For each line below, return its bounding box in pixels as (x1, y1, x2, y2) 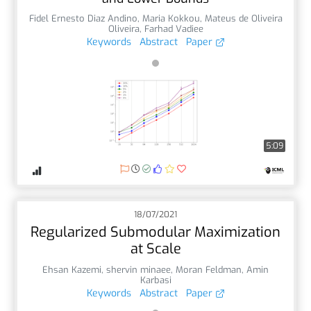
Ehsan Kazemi (42, 263, 101, 276)
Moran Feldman (176, 263, 242, 276)
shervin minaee (106, 263, 171, 276)
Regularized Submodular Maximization (31, 222, 280, 242)
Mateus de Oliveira (204, 12, 283, 24)
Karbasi (140, 274, 171, 286)
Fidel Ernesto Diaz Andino (28, 12, 137, 24)
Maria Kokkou (142, 12, 200, 24)
